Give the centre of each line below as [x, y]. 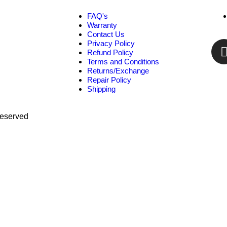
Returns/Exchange [118, 71]
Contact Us [106, 34]
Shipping [101, 89]
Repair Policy [109, 80]
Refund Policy [110, 53]
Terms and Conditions [123, 62]
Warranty [102, 25]
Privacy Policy [111, 44]
